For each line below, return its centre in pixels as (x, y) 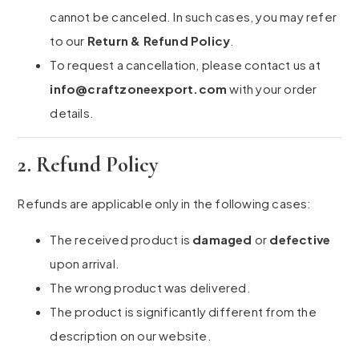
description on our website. (131, 336)
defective (300, 240)
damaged (222, 240)
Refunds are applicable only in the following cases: (165, 204)
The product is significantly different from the (183, 312)
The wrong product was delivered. (150, 288)
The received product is (121, 240)
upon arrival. (85, 264)
